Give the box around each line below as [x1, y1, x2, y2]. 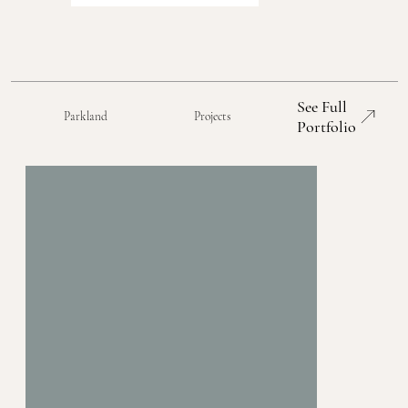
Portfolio [297, 117, 357, 138]
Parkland [63, 108, 107, 124]
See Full [297, 97, 348, 117]
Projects [194, 109, 232, 125]
